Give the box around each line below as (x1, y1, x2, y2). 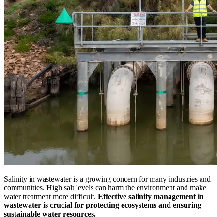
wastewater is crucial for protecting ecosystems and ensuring (4, 201, 201, 209)
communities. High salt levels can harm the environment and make (4, 183, 206, 192)
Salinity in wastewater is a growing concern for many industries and (4, 174, 211, 183)
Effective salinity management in (98, 192, 204, 201)
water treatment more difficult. (4, 192, 98, 201)
